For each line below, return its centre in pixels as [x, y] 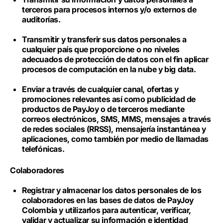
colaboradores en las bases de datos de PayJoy [108, 200]
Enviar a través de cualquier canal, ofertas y [101, 89]
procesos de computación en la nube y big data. [110, 69]
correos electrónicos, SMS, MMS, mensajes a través [116, 119]
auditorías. [42, 19]
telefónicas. [44, 149]
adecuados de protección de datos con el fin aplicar [115, 59]
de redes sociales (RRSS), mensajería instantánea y [114, 129]
